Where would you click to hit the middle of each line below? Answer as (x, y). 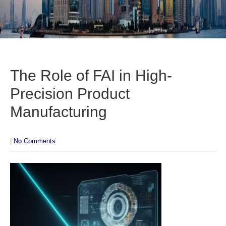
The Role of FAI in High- (91, 75)
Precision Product (70, 94)
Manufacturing (59, 112)
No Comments (35, 141)
